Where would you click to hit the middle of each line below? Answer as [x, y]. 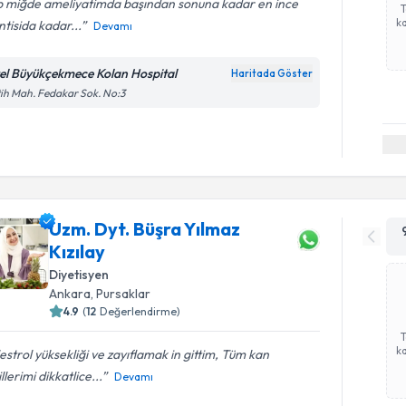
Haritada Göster [272, 73]
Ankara [70, 293]
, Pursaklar [121, 293]
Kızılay [77, 251]
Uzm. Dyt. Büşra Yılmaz [145, 228]
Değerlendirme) [140, 311]
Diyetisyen [79, 274]
